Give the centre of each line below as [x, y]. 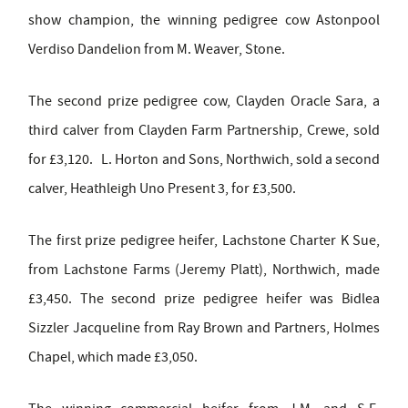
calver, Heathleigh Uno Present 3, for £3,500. [162, 188]
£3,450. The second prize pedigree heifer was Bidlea [204, 298]
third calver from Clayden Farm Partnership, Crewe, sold [204, 130]
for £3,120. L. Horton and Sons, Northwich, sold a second [204, 159]
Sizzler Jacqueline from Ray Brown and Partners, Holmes [204, 327]
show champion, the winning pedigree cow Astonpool [204, 20]
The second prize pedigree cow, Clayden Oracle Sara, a [204, 101]
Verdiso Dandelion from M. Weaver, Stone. [157, 49]
